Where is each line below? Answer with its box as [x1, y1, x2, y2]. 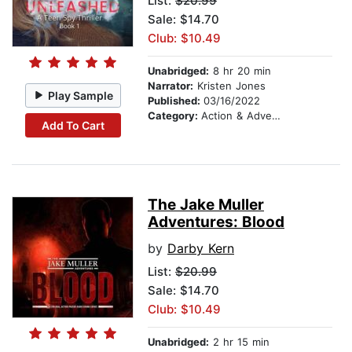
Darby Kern [167, 240, 234, 257]
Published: [148, 94, 203, 108]
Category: [148, 109, 201, 123]
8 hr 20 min [209, 64, 271, 78]
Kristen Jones [193, 79, 266, 93]
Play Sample [48, 88, 114, 102]
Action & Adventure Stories [201, 109, 272, 123]
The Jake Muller [148, 196, 264, 214]
